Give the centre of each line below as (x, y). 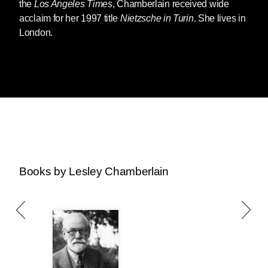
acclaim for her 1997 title (70, 18)
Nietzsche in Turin (157, 18)
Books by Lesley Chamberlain (94, 171)
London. (36, 32)
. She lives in (220, 18)
